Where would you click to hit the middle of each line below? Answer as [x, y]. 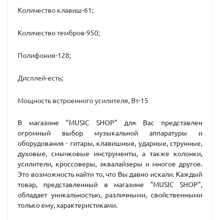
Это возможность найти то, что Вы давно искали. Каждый [110, 174]
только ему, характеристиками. [68, 205]
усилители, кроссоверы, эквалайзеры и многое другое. [110, 164]
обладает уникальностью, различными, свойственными [110, 195]
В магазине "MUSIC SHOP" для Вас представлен [110, 123]
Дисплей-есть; [40, 78]
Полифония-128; [44, 56]
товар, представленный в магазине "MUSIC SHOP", [110, 184]
